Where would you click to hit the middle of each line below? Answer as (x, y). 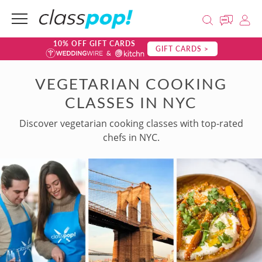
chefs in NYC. (131, 137)
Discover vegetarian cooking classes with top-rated (131, 123)
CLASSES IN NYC (131, 102)
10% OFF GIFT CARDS (94, 44)
